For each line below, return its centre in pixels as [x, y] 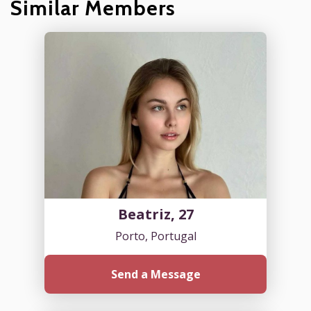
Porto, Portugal [155, 236]
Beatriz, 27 [155, 214]
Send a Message [155, 274]
